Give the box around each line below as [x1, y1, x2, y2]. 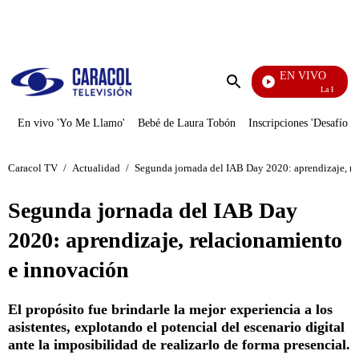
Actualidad [72, 161, 120, 174]
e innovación [8, 257, 129, 282]
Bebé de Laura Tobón [138, 117, 236, 129]
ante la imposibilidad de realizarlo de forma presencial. [8, 337, 350, 353]
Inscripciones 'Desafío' [248, 117, 350, 129]
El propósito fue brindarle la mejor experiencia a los [8, 301, 333, 317]
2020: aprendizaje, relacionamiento [8, 228, 342, 252]
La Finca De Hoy [301, 85, 357, 94]
